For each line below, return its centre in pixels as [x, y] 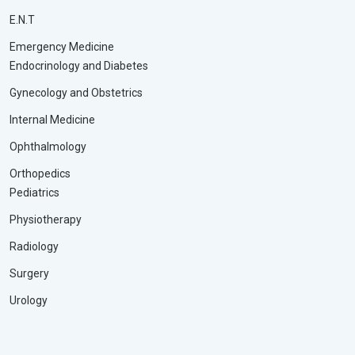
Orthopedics [40, 174]
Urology [29, 301]
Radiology [34, 247]
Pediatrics [34, 193]
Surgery [29, 274]
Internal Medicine [52, 120]
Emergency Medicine [62, 47]
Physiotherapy [46, 220]
